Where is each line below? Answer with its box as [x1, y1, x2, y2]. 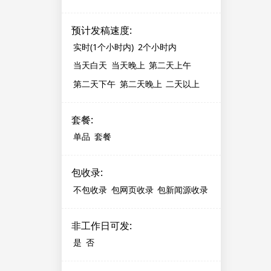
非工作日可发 [71, 218, 129, 232]
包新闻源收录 [157, 183, 208, 195]
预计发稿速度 [71, 23, 129, 37]
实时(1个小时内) [73, 41, 134, 53]
